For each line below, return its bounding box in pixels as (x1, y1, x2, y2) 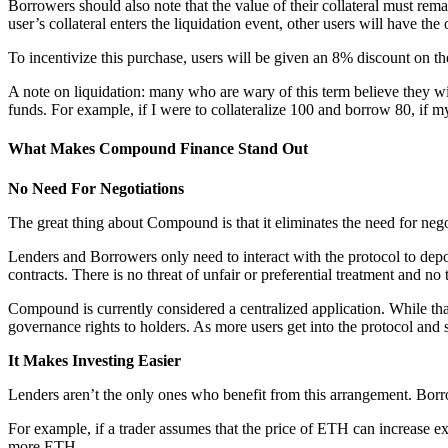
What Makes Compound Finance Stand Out (8, 140, 308, 158)
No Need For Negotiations (8, 179, 184, 197)
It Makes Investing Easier (8, 351, 181, 369)
